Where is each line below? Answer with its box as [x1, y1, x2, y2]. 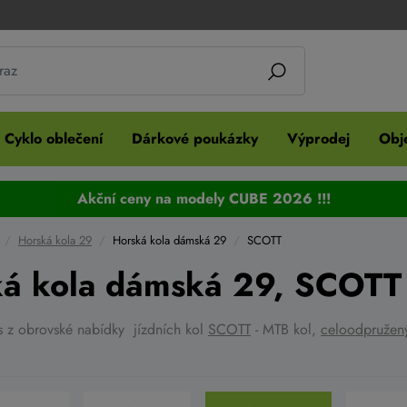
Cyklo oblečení [5, 128, 103, 149]
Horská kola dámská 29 [113, 232, 226, 249]
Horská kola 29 [18, 232, 92, 249]
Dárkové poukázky [132, 128, 258, 149]
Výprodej [287, 128, 350, 149]
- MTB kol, [251, 319, 321, 340]
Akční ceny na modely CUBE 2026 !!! [76, 188, 331, 209]
